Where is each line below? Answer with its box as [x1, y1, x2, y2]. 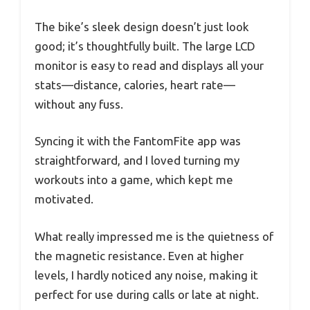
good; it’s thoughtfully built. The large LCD [35, 39, 255, 53]
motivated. [35, 192, 93, 206]
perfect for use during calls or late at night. [35, 287, 259, 301]
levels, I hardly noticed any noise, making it [35, 268, 258, 282]
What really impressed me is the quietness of [35, 229, 273, 243]
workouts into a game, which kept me [35, 173, 233, 187]
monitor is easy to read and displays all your [35, 58, 264, 72]
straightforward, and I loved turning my [35, 154, 239, 167]
